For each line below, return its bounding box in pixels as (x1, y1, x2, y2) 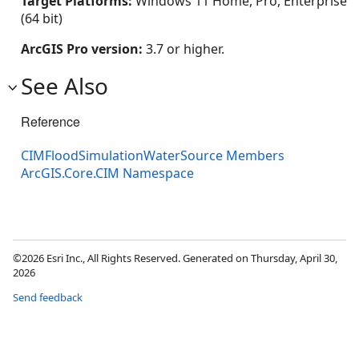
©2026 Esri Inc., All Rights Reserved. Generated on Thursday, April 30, (13, 251, 337, 266)
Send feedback (13, 290, 83, 305)
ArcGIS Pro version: (21, 40, 146, 58)
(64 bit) (21, 10, 63, 27)
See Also (21, 71, 108, 101)
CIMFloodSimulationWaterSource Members (21, 147, 284, 165)
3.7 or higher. (146, 40, 224, 58)
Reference (21, 112, 80, 131)
